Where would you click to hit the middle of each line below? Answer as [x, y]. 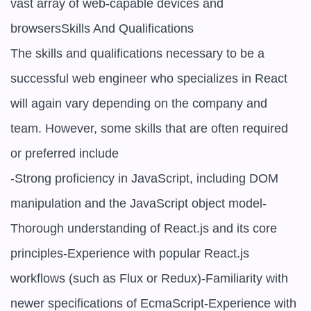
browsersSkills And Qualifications [102, 28]
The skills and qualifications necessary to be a [137, 53]
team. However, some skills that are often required [149, 128]
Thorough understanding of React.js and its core [144, 228]
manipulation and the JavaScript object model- [138, 203]
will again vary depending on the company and [139, 103]
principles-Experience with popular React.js [130, 253]
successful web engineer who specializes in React [149, 78]
